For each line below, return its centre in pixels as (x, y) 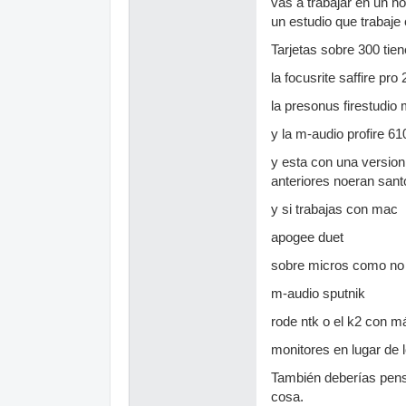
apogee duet (307, 237)
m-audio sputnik (318, 293)
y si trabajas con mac (334, 209)
